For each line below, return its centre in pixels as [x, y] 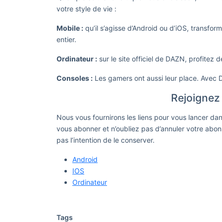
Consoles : [75, 78]
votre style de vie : [86, 9]
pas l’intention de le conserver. [106, 140]
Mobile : [70, 28]
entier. [66, 39]
